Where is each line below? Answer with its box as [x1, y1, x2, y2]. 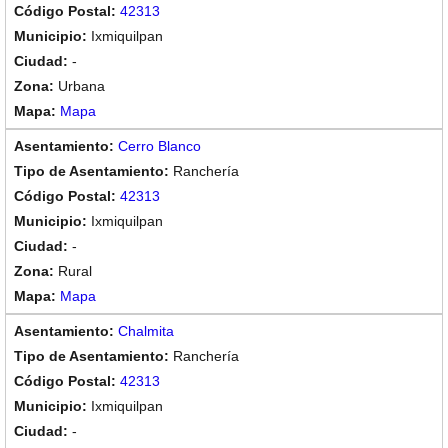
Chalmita [118, 323, 174, 339]
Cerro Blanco [118, 138, 201, 154]
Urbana [58, 78, 105, 94]
